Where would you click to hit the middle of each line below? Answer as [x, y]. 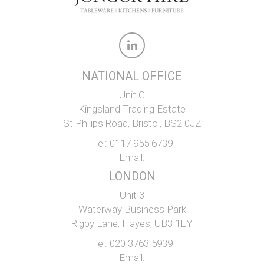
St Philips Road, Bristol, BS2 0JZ [132, 123]
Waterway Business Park [132, 209]
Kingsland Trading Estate [132, 109]
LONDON [132, 176]
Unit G [132, 95]
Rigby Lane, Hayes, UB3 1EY [132, 223]
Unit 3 [132, 195]
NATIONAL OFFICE [132, 76]
